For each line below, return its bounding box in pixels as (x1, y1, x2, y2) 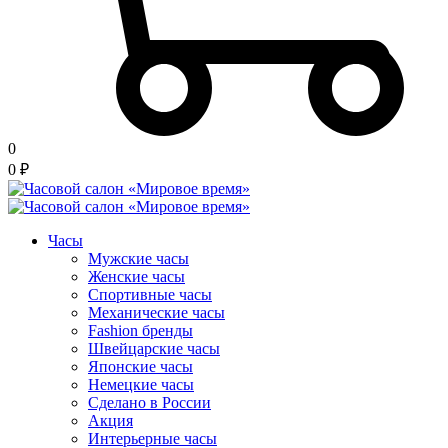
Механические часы (88, 304, 225, 322)
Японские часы (88, 358, 193, 376)
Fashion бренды (88, 322, 193, 340)
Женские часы (88, 268, 185, 286)
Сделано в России (88, 394, 211, 412)
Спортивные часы (88, 286, 212, 304)
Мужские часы (88, 250, 189, 268)
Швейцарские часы (88, 340, 220, 358)
